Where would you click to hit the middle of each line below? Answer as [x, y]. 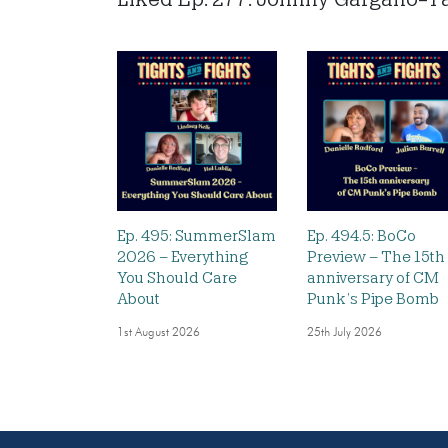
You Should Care [177, 278]
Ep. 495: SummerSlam [196, 236]
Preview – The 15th [376, 257]
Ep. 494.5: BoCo [361, 236]
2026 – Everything [183, 257]
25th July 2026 [344, 333]
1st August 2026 [158, 333]
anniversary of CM [373, 278]
